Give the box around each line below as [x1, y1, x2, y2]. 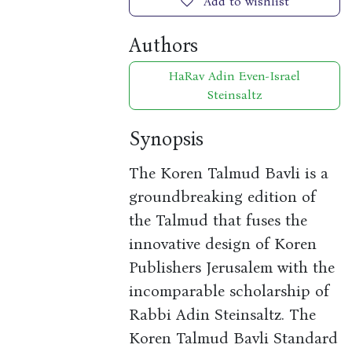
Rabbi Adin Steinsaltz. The [129, 305, 317, 324]
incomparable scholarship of [129, 281, 330, 301]
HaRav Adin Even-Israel [169, 68, 301, 84]
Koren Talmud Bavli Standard [129, 328, 339, 348]
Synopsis [129, 126, 204, 152]
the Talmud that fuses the [129, 211, 308, 230]
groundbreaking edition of [129, 187, 317, 207]
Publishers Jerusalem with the [129, 258, 335, 277]
